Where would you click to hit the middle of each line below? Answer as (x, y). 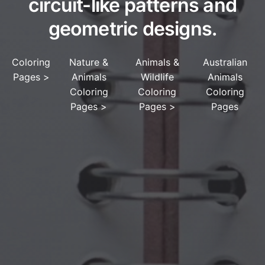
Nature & (89, 62)
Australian (225, 62)
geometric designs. (132, 28)
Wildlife (157, 77)
